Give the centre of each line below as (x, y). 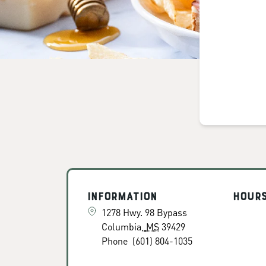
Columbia (121, 227)
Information (122, 197)
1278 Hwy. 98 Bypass (144, 212)
